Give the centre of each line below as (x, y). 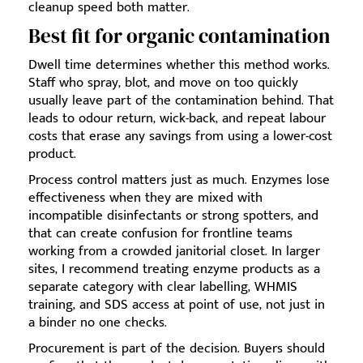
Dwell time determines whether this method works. (179, 65)
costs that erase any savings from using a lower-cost (180, 137)
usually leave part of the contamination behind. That (181, 101)
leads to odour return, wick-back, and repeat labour (177, 119)
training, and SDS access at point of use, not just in (177, 305)
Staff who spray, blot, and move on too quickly (163, 83)
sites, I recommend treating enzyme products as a (174, 269)
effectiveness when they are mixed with (145, 198)
